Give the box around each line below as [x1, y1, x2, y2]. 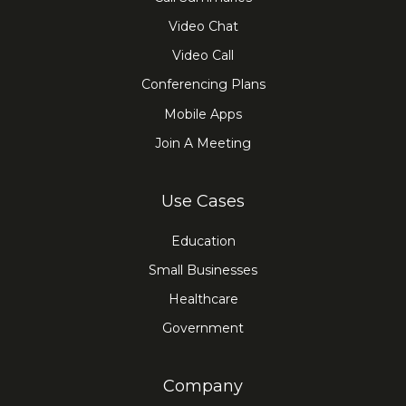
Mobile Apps [164, 106, 242, 122]
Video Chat [168, 18, 238, 34]
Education [170, 233, 236, 249]
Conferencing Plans [140, 76, 266, 92]
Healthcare [168, 291, 238, 307]
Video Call [172, 47, 234, 63]
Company [163, 376, 243, 396]
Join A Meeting [155, 135, 251, 151]
